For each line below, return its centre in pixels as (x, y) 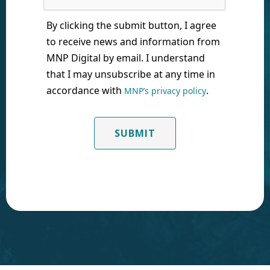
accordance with (85, 90)
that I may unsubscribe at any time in (131, 74)
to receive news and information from (133, 42)
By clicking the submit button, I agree (131, 25)
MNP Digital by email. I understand (126, 58)
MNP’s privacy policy (165, 91)
